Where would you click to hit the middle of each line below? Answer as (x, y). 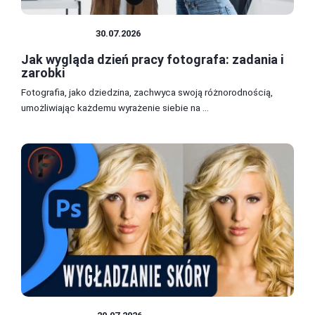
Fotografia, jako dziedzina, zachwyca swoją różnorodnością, (147, 92)
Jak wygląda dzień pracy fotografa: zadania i (152, 59)
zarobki (43, 72)
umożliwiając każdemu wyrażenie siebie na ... (115, 107)
